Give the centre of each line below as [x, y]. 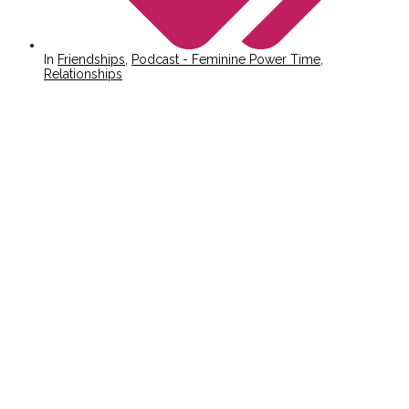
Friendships [91, 60]
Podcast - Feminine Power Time [226, 60]
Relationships [83, 74]
